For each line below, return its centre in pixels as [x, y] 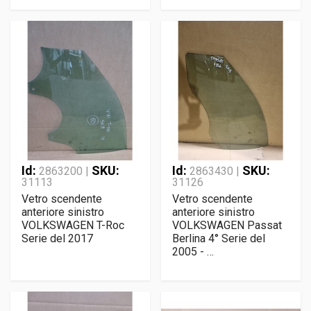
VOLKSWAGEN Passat [227, 225]
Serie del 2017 [57, 238]
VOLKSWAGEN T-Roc [73, 225]
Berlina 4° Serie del [219, 238]
